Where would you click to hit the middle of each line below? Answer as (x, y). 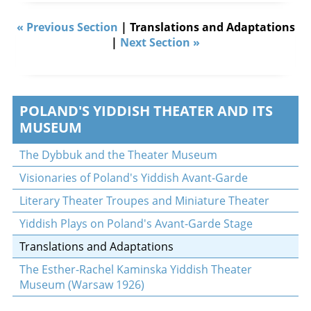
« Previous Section (67, 27)
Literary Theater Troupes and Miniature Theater (144, 201)
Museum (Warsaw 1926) (82, 285)
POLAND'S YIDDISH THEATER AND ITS (146, 111)
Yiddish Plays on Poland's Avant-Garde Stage (136, 224)
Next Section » (160, 42)
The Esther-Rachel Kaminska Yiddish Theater (135, 269)
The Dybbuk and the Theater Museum (118, 155)
